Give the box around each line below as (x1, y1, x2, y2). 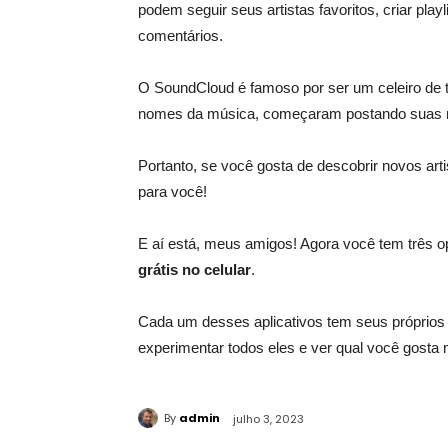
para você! (138, 182, 207, 200)
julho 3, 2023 (233, 410, 304, 427)
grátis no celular (138, 260, 251, 278)
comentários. (138, 26, 223, 44)
